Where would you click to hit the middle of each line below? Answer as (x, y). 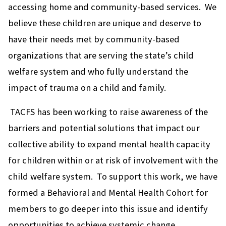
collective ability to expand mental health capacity (109, 144)
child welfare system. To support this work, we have (113, 177)
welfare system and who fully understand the (98, 72)
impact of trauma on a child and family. (87, 88)
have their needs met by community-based (94, 39)
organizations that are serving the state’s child (101, 55)
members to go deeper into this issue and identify (108, 209)
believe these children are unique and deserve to (105, 23)
